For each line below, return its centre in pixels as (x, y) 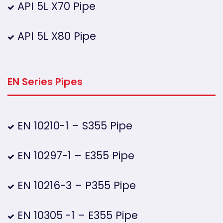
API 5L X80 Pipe (55, 36)
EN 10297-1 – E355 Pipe (74, 156)
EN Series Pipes (45, 82)
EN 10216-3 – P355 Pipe (75, 186)
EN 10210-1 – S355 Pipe (73, 126)
